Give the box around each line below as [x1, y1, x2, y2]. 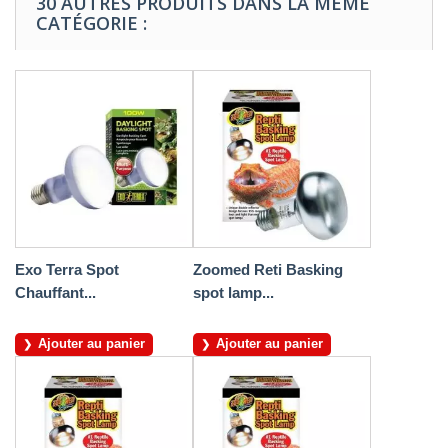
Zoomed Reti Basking [193, 261, 343, 279]
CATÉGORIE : [36, 11, 147, 36]
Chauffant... [15, 284, 96, 302]
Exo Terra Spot [15, 261, 119, 279]
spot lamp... [193, 284, 274, 302]
